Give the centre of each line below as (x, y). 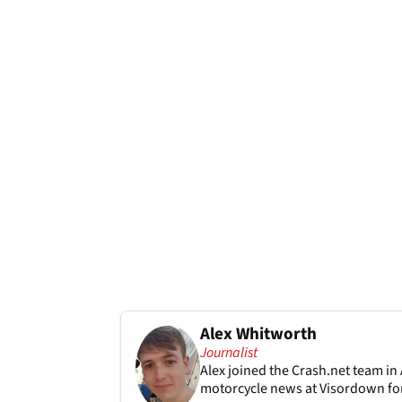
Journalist (228, 352)
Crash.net (320, 370)
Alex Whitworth (258, 334)
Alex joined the (245, 370)
